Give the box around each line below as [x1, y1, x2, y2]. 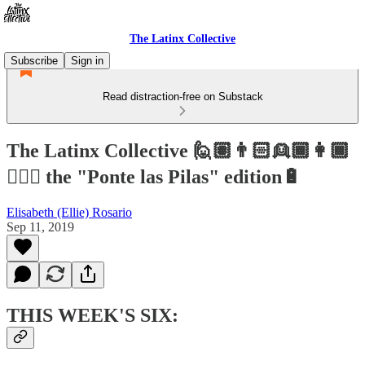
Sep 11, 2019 [7, 219, 74, 234]
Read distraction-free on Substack [102, 90, 263, 103]
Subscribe [11, 55, 58, 67]
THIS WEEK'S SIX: [7, 304, 178, 326]
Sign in [71, 55, 103, 67]
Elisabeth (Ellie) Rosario [7, 204, 132, 219]
